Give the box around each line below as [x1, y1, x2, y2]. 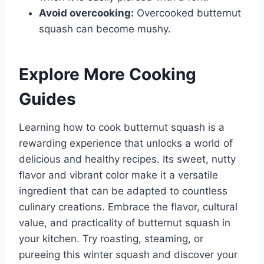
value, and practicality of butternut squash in [19, 217, 230, 229]
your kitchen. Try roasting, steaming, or [19, 233, 203, 245]
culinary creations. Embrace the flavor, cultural [19, 201, 237, 213]
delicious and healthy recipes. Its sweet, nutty [19, 153, 236, 166]
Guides [19, 89, 76, 110]
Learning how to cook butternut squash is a [19, 121, 225, 134]
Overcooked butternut [134, 7, 241, 19]
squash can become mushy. [39, 23, 171, 35]
